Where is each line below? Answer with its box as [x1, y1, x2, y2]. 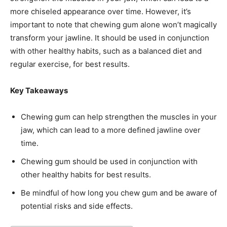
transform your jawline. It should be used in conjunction [10, 33, 209, 43]
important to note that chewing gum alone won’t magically [10, 20, 217, 30]
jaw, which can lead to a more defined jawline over [21, 125, 201, 135]
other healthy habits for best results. [21, 170, 151, 180]
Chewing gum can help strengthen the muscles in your [21, 112, 217, 122]
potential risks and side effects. [21, 201, 133, 211]
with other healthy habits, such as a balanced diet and [10, 46, 202, 56]
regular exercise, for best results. [10, 59, 130, 69]
